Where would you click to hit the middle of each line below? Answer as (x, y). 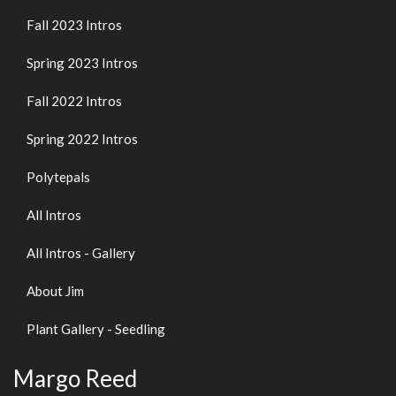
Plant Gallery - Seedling (96, 329)
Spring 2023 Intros (82, 63)
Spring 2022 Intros (82, 139)
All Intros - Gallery (81, 253)
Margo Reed (75, 378)
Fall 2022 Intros (74, 101)
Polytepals (58, 177)
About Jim (55, 291)
